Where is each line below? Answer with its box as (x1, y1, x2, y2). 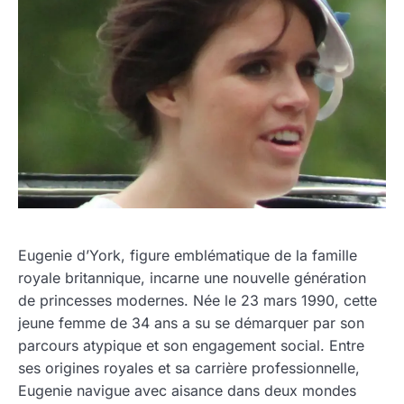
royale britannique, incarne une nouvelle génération (18, 268, 366, 287)
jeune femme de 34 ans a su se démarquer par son (18, 313, 364, 332)
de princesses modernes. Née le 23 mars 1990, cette (18, 290, 377, 309)
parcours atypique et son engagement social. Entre (18, 335, 364, 354)
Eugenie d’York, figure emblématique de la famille (18, 245, 357, 264)
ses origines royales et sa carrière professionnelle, (18, 358, 360, 377)
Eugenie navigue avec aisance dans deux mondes (18, 381, 356, 399)
